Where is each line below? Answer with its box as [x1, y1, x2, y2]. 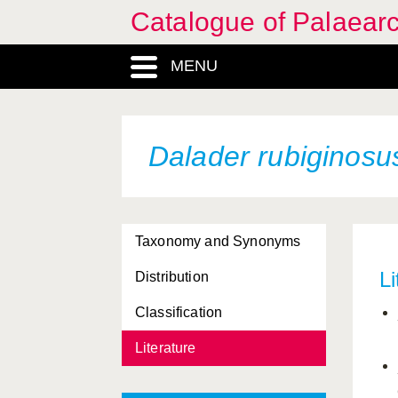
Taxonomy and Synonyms [135, 234, 301, 249]
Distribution [135, 269, 209, 284]
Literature [135, 340, 196, 355]
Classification [135, 305, 223, 320]
